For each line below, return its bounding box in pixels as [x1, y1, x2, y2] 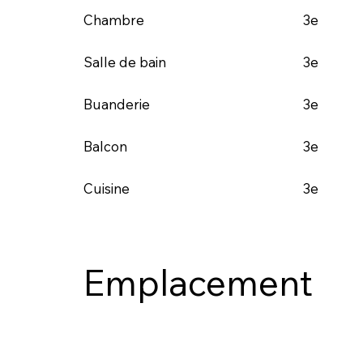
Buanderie [83, 95, 150, 113]
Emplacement [82, 259, 313, 305]
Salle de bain [83, 53, 166, 70]
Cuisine [83, 179, 133, 197]
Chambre [83, 11, 144, 28]
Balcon [83, 137, 127, 155]
